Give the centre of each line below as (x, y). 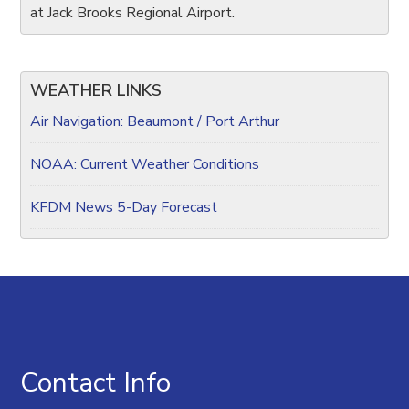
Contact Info (96, 383)
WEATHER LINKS (96, 90)
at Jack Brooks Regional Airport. (133, 13)
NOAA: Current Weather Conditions (145, 164)
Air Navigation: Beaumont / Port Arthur (155, 121)
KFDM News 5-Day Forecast (124, 207)
